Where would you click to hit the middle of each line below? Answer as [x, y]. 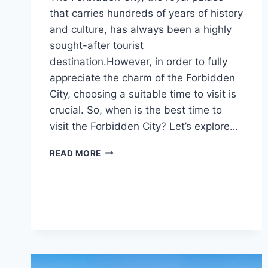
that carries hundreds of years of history [146, 13]
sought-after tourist [97, 45]
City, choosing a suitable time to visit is [143, 94]
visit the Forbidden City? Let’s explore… [144, 126]
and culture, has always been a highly [141, 29]
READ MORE [76, 153]
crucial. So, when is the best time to [136, 110]
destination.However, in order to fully [138, 61]
